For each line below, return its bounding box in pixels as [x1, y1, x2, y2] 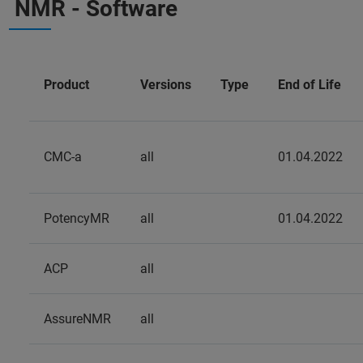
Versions [140, 77, 191, 92]
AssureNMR [44, 311, 111, 327]
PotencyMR [44, 211, 109, 226]
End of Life [278, 77, 341, 92]
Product [44, 77, 89, 92]
